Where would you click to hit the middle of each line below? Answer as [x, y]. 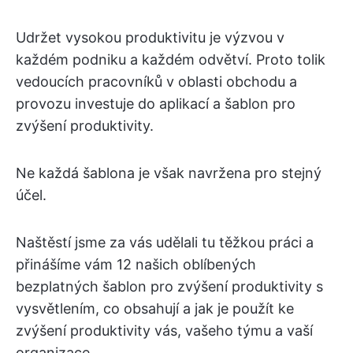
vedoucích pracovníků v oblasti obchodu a [156, 81]
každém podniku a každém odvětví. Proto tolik [171, 59]
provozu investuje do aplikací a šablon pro [156, 103]
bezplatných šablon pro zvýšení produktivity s [169, 286]
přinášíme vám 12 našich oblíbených [136, 264]
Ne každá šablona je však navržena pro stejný [169, 173]
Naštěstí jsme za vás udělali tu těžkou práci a [165, 242]
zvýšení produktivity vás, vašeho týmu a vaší [164, 330]
